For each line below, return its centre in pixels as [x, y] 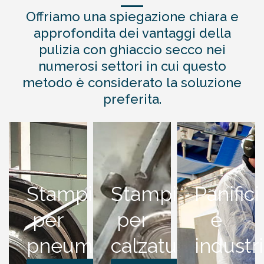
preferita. [132, 99]
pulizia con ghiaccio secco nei [132, 50]
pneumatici [79, 246]
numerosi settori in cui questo [132, 66]
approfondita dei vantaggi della [132, 33]
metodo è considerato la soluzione [132, 83]
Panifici [227, 194]
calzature [153, 246]
